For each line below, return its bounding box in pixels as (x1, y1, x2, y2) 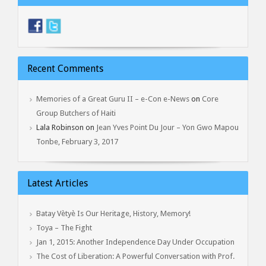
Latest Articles (27, 177, 88, 189)
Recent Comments (27, 62, 103, 74)
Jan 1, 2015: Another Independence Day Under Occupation (36, 237, 235, 246)
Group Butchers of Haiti (36, 108, 116, 118)
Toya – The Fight (36, 223, 92, 232)
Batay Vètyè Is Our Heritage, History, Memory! (36, 208, 191, 218)
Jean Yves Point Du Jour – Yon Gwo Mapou (96, 122, 239, 132)
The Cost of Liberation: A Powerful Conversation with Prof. (36, 251, 235, 261)
